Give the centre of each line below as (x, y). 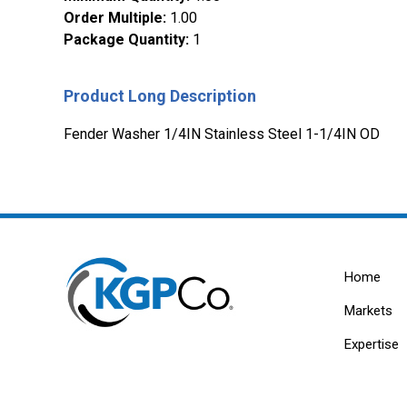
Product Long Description (160, 96)
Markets (368, 311)
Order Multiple (113, 18)
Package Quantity (124, 40)
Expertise (371, 345)
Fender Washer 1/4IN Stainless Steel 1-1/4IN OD (222, 134)
